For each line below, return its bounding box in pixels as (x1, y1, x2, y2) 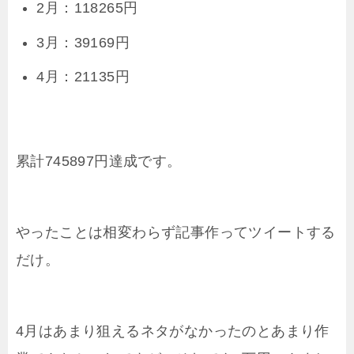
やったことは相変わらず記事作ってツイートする (16, 224, 336, 240)
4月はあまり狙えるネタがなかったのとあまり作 (16, 322, 330, 339)
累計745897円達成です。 (16, 153, 182, 169)
